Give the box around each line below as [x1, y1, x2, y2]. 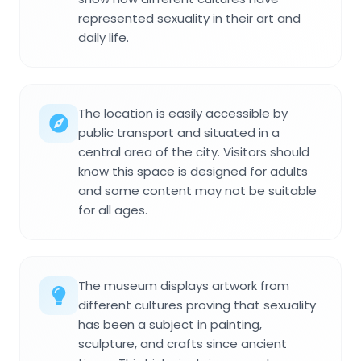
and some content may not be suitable [78, 182, 317, 200]
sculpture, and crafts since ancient [78, 335, 287, 353]
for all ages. [78, 201, 147, 219]
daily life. [78, 29, 129, 47]
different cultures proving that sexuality [78, 297, 316, 314]
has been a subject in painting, [78, 316, 262, 334]
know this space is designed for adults [78, 163, 308, 180]
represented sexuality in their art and [78, 10, 301, 27]
